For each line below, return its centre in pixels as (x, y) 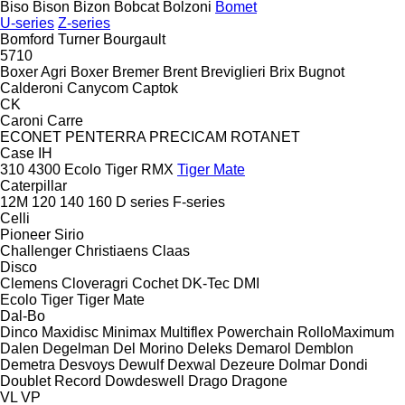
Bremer (136, 71)
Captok (155, 88)
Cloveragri (95, 283)
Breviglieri (233, 71)
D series (142, 202)
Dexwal (192, 364)
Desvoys (87, 364)
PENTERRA (105, 137)
